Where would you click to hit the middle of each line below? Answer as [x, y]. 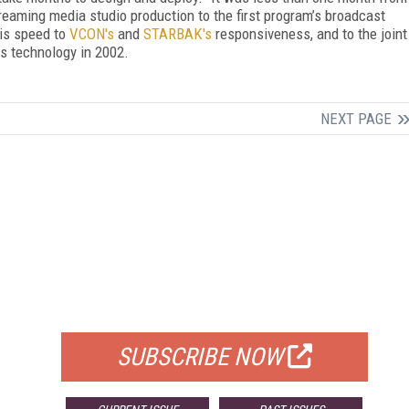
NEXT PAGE [356, 118]
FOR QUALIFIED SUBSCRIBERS [214, 309]
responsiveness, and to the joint [309, 33]
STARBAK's [178, 33]
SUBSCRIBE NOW [199, 357]
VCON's [92, 33]
